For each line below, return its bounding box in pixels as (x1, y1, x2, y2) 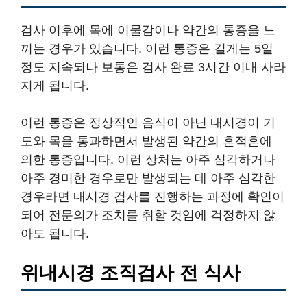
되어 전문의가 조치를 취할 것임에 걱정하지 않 (21, 208, 275, 222)
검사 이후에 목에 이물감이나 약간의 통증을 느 (21, 23, 275, 37)
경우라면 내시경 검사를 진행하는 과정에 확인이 (21, 189, 284, 204)
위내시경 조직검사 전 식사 (21, 262, 241, 283)
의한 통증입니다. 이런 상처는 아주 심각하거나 (21, 152, 275, 167)
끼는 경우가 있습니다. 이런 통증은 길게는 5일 (21, 41, 273, 56)
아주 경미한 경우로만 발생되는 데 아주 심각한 (21, 171, 275, 185)
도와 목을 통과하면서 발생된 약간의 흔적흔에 (21, 134, 272, 148)
